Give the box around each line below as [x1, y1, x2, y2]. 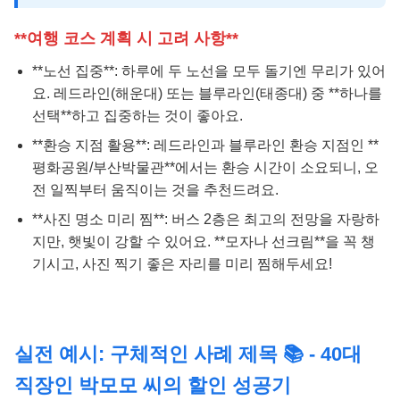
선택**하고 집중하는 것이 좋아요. [32, 107, 243, 123]
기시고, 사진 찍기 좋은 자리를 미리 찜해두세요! [32, 255, 332, 271]
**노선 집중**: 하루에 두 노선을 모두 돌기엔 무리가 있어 [32, 62, 386, 79]
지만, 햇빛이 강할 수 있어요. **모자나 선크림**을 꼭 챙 [32, 233, 375, 249]
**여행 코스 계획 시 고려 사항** [14, 29, 238, 47]
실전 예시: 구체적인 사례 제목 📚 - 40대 [14, 342, 362, 365]
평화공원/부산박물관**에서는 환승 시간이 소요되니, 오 [32, 159, 379, 175]
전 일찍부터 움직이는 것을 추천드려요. [32, 181, 279, 197]
